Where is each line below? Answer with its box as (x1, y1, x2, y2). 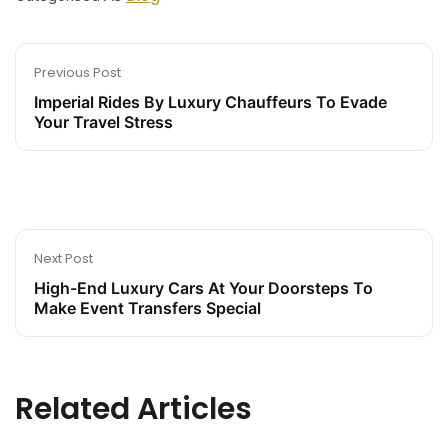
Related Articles (15, 388, 252, 431)
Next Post (34, 249, 93, 269)
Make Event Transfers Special (34, 298, 261, 319)
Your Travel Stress (34, 112, 173, 133)
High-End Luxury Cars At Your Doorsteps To (34, 278, 373, 299)
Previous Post (34, 63, 121, 83)
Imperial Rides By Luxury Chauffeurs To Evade (34, 92, 387, 113)
